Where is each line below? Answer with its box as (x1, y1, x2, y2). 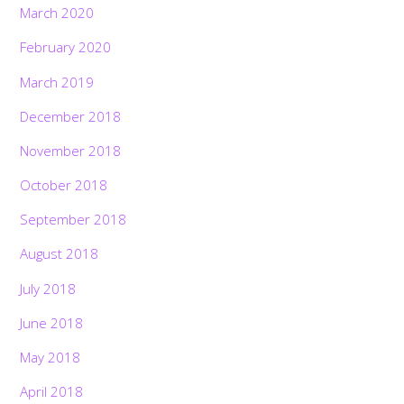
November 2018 (20, 141, 122, 160)
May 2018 (20, 347, 81, 366)
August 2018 (20, 244, 99, 263)
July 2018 (20, 279, 77, 298)
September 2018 (20, 210, 127, 229)
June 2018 (20, 313, 84, 332)
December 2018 (20, 106, 122, 125)
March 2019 (20, 72, 95, 91)
